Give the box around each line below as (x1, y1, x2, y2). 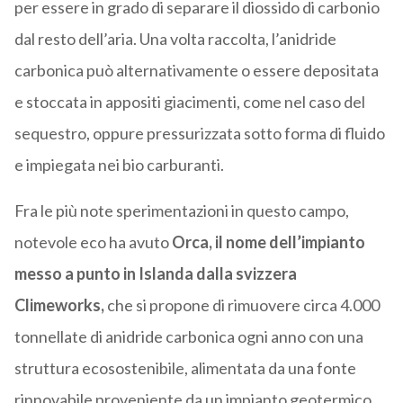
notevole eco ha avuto (13, 232, 172, 253)
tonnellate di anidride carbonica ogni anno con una (13, 327, 363, 347)
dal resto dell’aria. (13, 29, 139, 49)
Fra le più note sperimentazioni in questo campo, (13, 201, 349, 221)
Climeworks (13, 295, 101, 316)
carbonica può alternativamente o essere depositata (13, 60, 379, 81)
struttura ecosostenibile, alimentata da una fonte (13, 358, 356, 379)
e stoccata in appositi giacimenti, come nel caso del (13, 92, 365, 112)
